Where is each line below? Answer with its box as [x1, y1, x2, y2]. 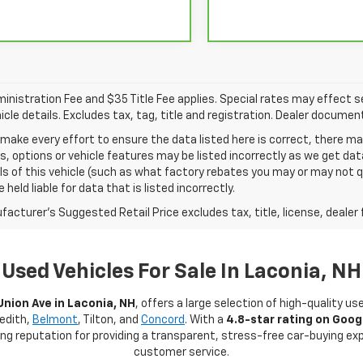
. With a [185, 314, 226, 326]
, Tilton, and [78, 314, 141, 326]
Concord [141, 314, 185, 326]
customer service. [134, 346, 229, 358]
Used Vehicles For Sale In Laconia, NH [2, 262, 361, 283]
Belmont [32, 314, 78, 326]
